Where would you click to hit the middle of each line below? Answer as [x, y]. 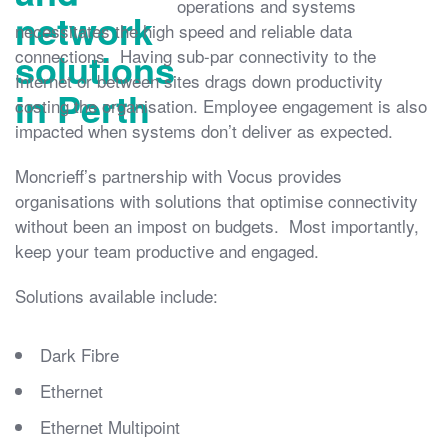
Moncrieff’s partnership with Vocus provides [178, 175]
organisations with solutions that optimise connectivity [216, 200]
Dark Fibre [79, 354]
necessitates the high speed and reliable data [183, 30]
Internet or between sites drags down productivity [199, 80]
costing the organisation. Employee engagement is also [221, 105]
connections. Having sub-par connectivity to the [195, 55]
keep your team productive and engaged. [167, 250]
